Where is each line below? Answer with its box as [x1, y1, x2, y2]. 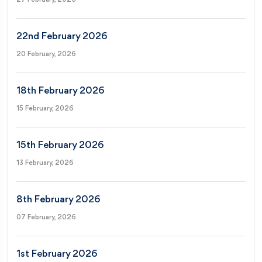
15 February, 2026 [16, 105, 74, 112]
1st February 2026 [16, 249, 97, 259]
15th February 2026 [16, 140, 104, 150]
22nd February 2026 [16, 31, 107, 42]
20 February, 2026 [16, 50, 76, 58]
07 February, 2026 [16, 213, 76, 221]
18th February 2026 [16, 85, 104, 96]
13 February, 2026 [16, 159, 74, 167]
